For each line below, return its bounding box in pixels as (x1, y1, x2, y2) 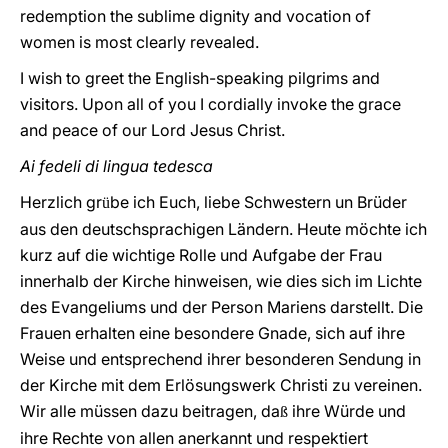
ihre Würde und (288, 401, 406, 421)
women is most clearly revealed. (20, 32, 259, 52)
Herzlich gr (20, 192, 102, 212)
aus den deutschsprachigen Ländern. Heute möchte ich (20, 219, 427, 239)
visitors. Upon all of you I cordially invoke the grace (20, 94, 401, 114)
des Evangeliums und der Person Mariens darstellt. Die (20, 297, 423, 317)
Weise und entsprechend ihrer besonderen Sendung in (20, 349, 421, 369)
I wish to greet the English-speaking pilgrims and (20, 68, 380, 88)
